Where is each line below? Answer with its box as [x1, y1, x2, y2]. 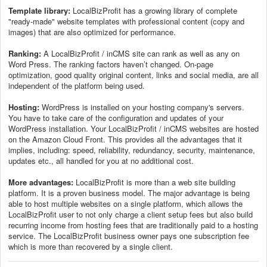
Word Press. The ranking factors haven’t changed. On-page [8, 58, 213, 70]
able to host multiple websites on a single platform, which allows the [8, 197, 243, 209]
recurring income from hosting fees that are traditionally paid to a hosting [8, 219, 258, 231]
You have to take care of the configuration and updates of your [8, 111, 223, 123]
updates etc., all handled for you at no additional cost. [8, 154, 196, 166]
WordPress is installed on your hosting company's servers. [39, 101, 244, 113]
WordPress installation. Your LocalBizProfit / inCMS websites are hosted [8, 122, 259, 134]
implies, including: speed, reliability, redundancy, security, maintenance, [8, 144, 255, 156]
